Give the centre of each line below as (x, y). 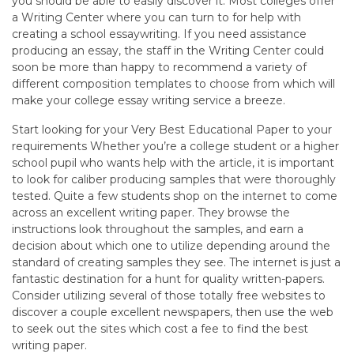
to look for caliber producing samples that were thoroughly (174, 179)
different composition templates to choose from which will (173, 83)
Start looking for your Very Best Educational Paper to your (172, 129)
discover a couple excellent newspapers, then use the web (173, 312)
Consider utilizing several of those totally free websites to (169, 295)
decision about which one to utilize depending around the (171, 245)
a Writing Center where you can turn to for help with (156, 17)
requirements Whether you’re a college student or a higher (175, 146)
